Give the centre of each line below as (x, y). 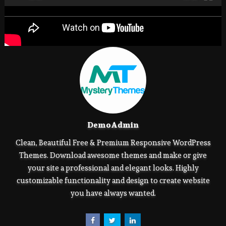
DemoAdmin (113, 125)
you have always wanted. (113, 193)
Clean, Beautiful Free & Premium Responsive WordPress (113, 143)
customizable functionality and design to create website (113, 181)
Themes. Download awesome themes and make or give (113, 155)
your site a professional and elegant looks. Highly (113, 168)
